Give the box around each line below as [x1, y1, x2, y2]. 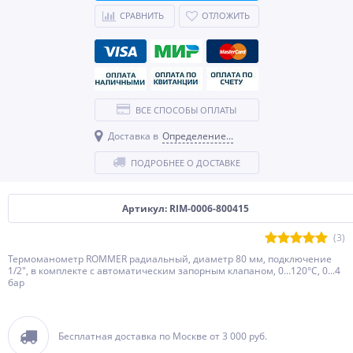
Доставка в [107, 129, 158, 143]
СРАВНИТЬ [120, 9, 164, 21]
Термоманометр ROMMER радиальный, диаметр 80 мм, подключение [8, 252, 332, 266]
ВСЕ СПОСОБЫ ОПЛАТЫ [136, 104, 236, 116]
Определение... [162, 129, 233, 143]
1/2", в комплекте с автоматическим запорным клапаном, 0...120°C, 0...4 [8, 264, 340, 277]
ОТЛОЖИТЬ [201, 9, 250, 21]
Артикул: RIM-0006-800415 [121, 202, 249, 215]
